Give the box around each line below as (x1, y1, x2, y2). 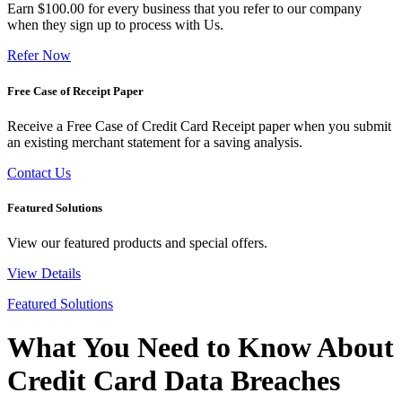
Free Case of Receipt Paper (7, 83, 144, 98)
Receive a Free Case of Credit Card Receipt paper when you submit (7, 118, 391, 134)
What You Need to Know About (7, 331, 394, 364)
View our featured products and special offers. (7, 235, 267, 251)
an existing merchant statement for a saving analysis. (7, 134, 302, 150)
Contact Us (7, 164, 71, 180)
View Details (7, 266, 81, 282)
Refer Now (7, 48, 71, 64)
